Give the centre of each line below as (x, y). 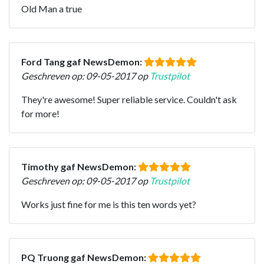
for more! (40, 113)
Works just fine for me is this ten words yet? (109, 204)
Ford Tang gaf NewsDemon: (82, 61)
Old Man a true (52, 8)
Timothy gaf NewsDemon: (80, 166)
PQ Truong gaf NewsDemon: (85, 257)
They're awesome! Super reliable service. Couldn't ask (129, 99)
